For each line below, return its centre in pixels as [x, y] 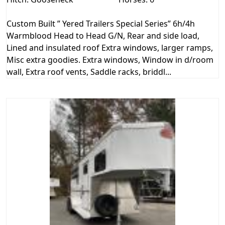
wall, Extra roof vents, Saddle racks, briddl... [89, 72]
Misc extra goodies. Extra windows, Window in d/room [110, 60]
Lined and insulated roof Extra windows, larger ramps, [110, 47]
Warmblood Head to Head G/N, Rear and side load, [103, 35]
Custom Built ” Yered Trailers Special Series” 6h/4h [101, 23]
